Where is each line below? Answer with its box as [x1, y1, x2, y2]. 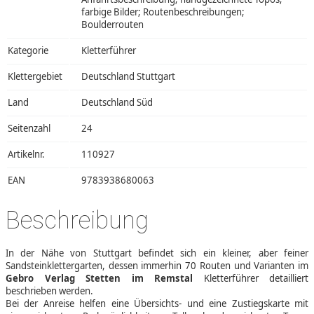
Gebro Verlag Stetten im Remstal [6, 271, 193, 285]
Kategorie [8, 43, 48, 57]
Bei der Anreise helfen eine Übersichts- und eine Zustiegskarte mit [6, 296, 308, 310]
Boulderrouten [81, 18, 144, 31]
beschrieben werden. [6, 284, 93, 297]
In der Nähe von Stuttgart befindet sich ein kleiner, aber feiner [6, 246, 308, 259]
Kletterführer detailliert [193, 271, 308, 285]
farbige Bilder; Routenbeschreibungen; [81, 5, 245, 18]
